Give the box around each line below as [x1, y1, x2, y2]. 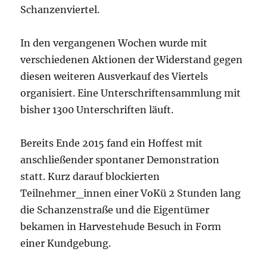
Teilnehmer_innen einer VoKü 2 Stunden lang [20, 187, 241, 199]
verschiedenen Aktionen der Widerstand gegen [20, 53, 243, 66]
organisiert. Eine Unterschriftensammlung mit [20, 86, 241, 99]
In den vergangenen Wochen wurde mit [20, 36, 208, 49]
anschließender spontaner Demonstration [20, 153, 220, 166]
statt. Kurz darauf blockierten [20, 170, 160, 182]
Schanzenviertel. [20, 3, 100, 15]
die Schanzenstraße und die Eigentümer [20, 203, 210, 216]
